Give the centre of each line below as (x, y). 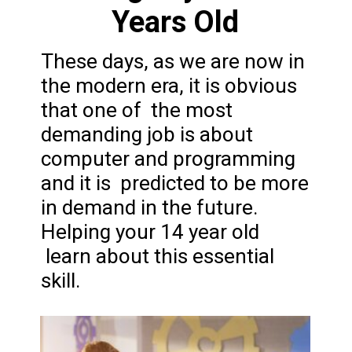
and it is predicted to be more (175, 183)
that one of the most (137, 110)
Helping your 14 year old (150, 231)
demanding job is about (147, 134)
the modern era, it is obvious (169, 85)
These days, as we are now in (173, 61)
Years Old (176, 22)
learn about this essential (158, 256)
